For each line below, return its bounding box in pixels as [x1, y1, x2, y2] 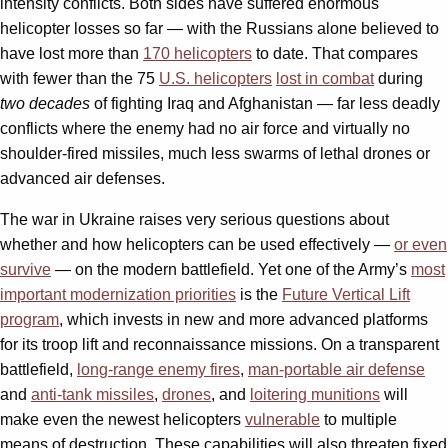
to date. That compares [252, 44, 418, 62]
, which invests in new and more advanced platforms [59, 310, 428, 328]
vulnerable [245, 410, 320, 428]
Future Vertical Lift [282, 285, 410, 303]
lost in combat [276, 69, 374, 87]
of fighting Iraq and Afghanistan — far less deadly [90, 94, 440, 112]
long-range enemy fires [77, 360, 240, 378]
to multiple [320, 410, 397, 428]
